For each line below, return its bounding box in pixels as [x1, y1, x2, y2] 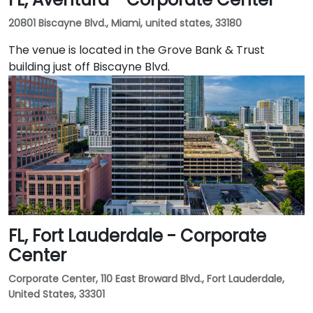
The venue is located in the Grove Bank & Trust [8, 42, 265, 58]
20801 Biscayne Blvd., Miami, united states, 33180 [8, 16, 242, 30]
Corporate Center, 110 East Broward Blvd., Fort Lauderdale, [8, 272, 284, 286]
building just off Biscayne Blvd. [8, 59, 170, 75]
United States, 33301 [8, 287, 105, 301]
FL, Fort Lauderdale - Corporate [8, 224, 266, 247]
